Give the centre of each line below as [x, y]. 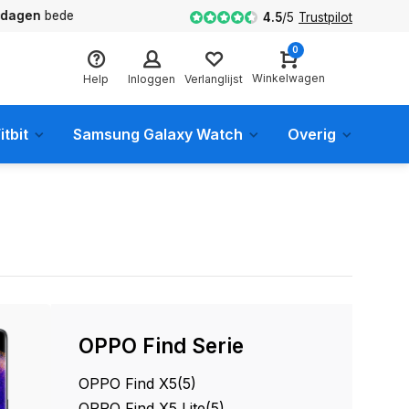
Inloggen [152, 79]
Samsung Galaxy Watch [158, 134]
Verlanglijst [214, 79]
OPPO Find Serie [161, 346]
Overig [312, 134]
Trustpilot [325, 17]
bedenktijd [42, 16]
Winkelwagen [288, 78]
